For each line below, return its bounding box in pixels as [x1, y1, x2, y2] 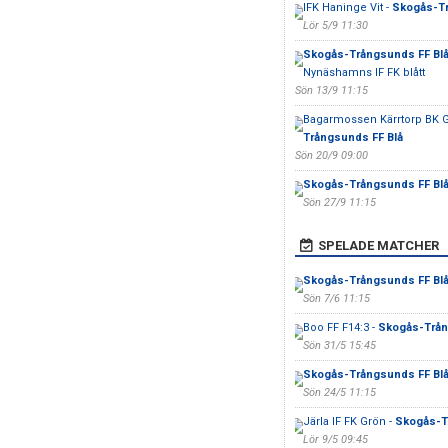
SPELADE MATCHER [317, 238, 439, 253]
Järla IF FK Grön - [302, 415, 395, 428]
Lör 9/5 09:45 [302, 433, 368, 446]
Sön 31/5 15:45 [302, 339, 376, 352]
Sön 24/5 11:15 [302, 386, 376, 399]
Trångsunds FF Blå [302, 131, 403, 144]
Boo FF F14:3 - [302, 321, 378, 334]
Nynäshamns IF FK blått [302, 66, 425, 79]
